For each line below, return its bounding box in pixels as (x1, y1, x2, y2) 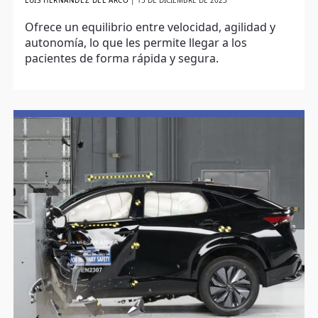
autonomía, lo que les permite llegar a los (25, 38, 248, 50)
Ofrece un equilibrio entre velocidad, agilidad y (25, 22, 276, 34)
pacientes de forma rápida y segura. (25, 53, 219, 65)
